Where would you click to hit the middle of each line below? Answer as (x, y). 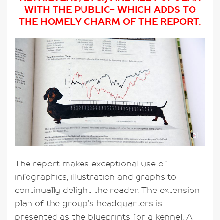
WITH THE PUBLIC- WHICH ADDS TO (110, 10)
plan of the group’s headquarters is (88, 203)
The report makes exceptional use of (91, 164)
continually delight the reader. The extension (107, 190)
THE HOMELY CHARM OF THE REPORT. (110, 22)
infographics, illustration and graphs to (96, 177)
